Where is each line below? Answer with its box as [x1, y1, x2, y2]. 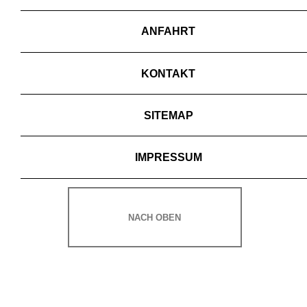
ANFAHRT [141, 25, 196, 38]
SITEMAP [143, 109, 193, 121]
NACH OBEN [128, 212, 182, 223]
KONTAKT [141, 67, 196, 79]
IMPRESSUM [134, 151, 202, 164]
